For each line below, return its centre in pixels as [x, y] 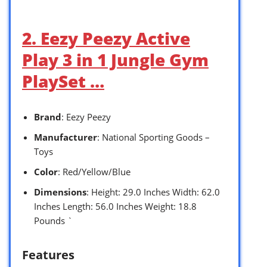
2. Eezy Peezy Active [106, 38]
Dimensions [60, 192]
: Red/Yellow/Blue [94, 171]
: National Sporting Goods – [153, 137]
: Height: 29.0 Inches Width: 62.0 [153, 192]
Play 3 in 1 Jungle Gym [115, 59]
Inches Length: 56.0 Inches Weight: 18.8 [115, 206]
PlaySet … [63, 81]
